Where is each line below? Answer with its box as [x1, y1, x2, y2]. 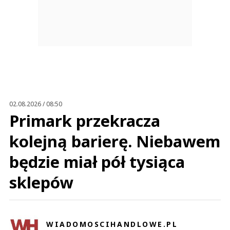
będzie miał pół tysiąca [9, 150, 185, 172]
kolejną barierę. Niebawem [9, 130, 220, 152]
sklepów [9, 171, 73, 193]
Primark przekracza [9, 109, 160, 131]
